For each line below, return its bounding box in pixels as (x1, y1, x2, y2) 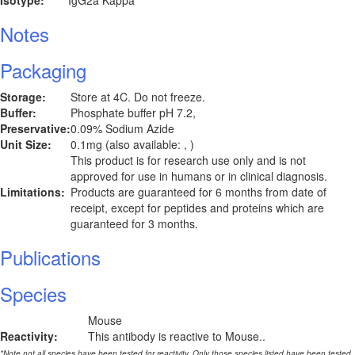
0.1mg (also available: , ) (71, 136, 194, 152)
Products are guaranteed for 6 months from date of (71, 184, 326, 200)
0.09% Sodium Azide (71, 120, 174, 136)
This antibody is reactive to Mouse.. (88, 328, 265, 344)
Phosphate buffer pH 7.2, (71, 105, 196, 120)
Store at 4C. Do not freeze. (71, 89, 205, 105)
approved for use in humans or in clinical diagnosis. (71, 168, 327, 184)
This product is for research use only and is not (71, 152, 306, 168)
